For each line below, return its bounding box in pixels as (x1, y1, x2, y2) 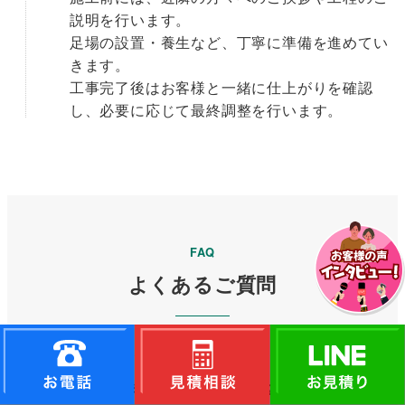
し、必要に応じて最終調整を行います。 (69, 99, 344, 121)
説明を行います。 (69, 9, 192, 31)
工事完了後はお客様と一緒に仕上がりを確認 (69, 77, 373, 99)
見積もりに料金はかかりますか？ (51, 378, 279, 400)
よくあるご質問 (127, 268, 278, 298)
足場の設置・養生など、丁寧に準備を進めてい (69, 32, 389, 53)
